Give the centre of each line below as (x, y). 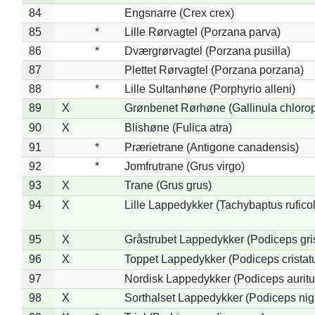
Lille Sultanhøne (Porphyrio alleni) (210, 89)
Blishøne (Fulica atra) (178, 127)
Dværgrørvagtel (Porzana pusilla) (207, 51)
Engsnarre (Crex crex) (179, 13)
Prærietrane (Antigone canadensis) (211, 147)
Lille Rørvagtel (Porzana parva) (202, 32)
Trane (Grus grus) (168, 185)
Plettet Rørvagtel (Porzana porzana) (214, 70)
